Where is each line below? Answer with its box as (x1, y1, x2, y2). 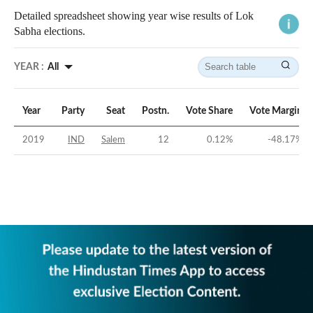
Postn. (142, 106, 169, 117)
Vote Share (186, 106, 233, 117)
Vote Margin (249, 106, 303, 117)
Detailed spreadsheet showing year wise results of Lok (14, 10, 254, 22)
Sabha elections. (14, 25, 85, 38)
